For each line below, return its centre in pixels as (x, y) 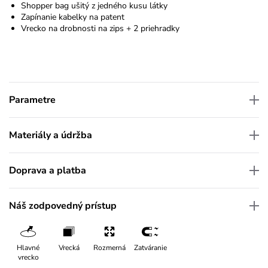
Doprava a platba (48, 170)
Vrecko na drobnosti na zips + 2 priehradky (100, 28)
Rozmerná (109, 247)
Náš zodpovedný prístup (63, 205)
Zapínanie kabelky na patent (73, 17)
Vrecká (69, 247)
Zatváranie (150, 247)
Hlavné (28, 247)
